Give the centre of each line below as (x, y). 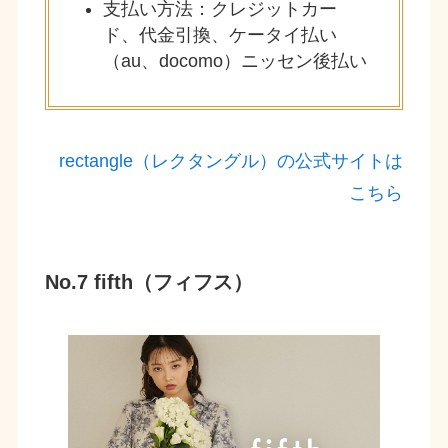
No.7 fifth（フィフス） (148, 281)
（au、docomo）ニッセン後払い (234, 61)
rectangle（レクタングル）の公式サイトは (231, 161)
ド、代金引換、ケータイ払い (219, 35)
